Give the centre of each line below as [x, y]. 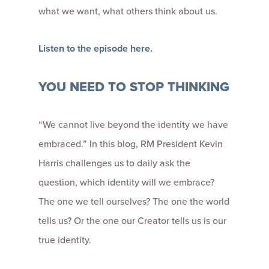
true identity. [65, 240]
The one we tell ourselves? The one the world [134, 201]
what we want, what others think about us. [128, 11]
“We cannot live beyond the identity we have [133, 124]
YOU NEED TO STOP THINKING [134, 86]
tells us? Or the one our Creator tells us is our [132, 220]
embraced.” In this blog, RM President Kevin [131, 144]
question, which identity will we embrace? [126, 182]
